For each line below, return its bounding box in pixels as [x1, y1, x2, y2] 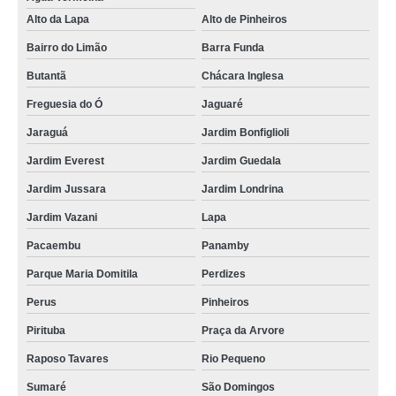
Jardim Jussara [27, 183, 106, 196]
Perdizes [201, 268, 246, 281]
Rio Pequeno [201, 353, 265, 366]
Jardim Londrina [201, 183, 284, 196]
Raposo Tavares [27, 353, 109, 366]
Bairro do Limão [27, 42, 107, 55]
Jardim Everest [27, 155, 104, 168]
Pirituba [27, 324, 65, 338]
